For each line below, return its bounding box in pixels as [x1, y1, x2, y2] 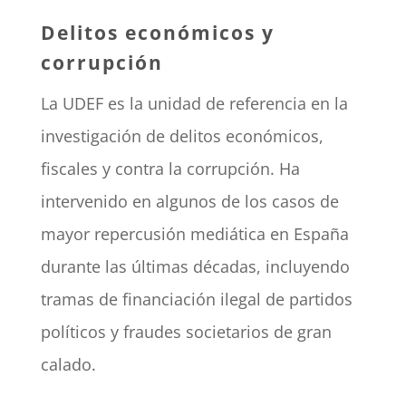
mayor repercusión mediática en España [40, 223, 349, 246]
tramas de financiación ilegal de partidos [40, 288, 353, 311]
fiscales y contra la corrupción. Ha [40, 158, 300, 180]
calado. [40, 353, 96, 376]
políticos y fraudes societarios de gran [40, 321, 332, 343]
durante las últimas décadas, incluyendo [40, 256, 350, 278]
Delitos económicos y [40, 20, 275, 46]
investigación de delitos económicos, [40, 125, 324, 148]
